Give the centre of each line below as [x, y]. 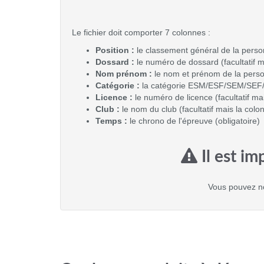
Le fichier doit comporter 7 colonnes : [141, 32]
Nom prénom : [124, 74]
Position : [115, 50]
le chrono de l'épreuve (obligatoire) [194, 121]
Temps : [111, 121]
